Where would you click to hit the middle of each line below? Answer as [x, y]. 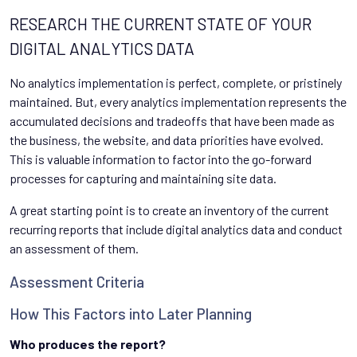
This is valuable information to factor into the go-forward [161, 159]
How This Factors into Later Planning [131, 313]
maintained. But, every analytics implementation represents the [178, 101]
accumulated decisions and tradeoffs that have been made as [172, 120]
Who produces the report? [88, 343]
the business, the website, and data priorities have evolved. [167, 139]
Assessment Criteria [77, 281]
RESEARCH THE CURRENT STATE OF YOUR [161, 23]
